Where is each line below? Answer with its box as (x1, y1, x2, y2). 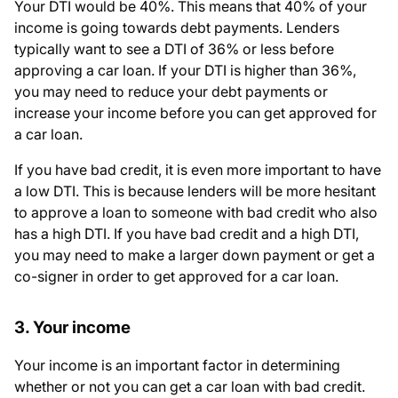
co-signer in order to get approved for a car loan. (14, 267, 338, 286)
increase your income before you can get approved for (14, 104, 377, 123)
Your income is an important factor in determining (14, 356, 340, 375)
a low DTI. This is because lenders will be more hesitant (14, 182, 376, 201)
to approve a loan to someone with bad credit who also (14, 203, 378, 222)
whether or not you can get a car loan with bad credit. (14, 378, 365, 396)
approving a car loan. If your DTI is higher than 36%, (14, 61, 356, 80)
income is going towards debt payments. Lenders (14, 19, 339, 37)
